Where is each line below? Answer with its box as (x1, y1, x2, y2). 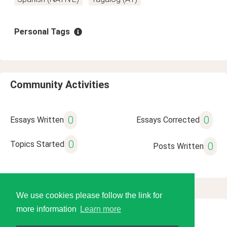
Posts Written (153, 141, 204, 151)
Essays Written (10, 115, 64, 125)
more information (16, 205, 79, 214)
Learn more (80, 205, 122, 214)
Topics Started (10, 139, 64, 149)
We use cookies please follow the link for (16, 191, 162, 200)
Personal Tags (14, 27, 70, 36)
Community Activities (10, 79, 109, 91)
